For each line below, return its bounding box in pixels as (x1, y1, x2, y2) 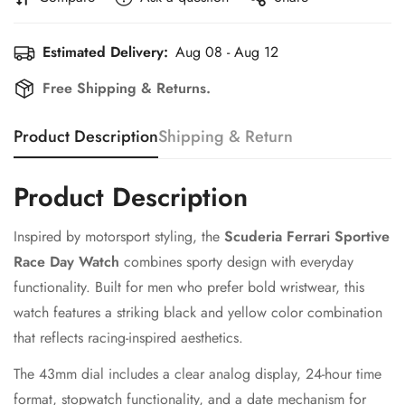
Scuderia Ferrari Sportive (224, 226, 390, 248)
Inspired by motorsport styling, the (14, 226, 224, 248)
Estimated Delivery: (42, 42, 168, 63)
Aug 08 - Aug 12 (175, 42, 278, 63)
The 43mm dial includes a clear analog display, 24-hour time (14, 363, 381, 385)
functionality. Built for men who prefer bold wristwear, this (14, 277, 364, 298)
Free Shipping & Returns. (42, 78, 211, 99)
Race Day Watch (14, 251, 119, 273)
